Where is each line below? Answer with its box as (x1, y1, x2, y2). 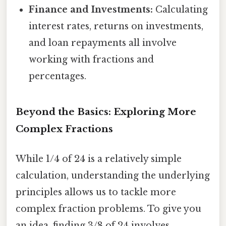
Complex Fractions (16, 123, 113, 135)
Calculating (153, 4, 208, 16)
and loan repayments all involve (29, 37, 177, 49)
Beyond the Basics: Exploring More (16, 106, 196, 118)
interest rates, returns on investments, (29, 21, 204, 32)
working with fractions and (29, 54, 154, 66)
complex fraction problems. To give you (16, 203, 201, 215)
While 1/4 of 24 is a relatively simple (16, 153, 182, 165)
